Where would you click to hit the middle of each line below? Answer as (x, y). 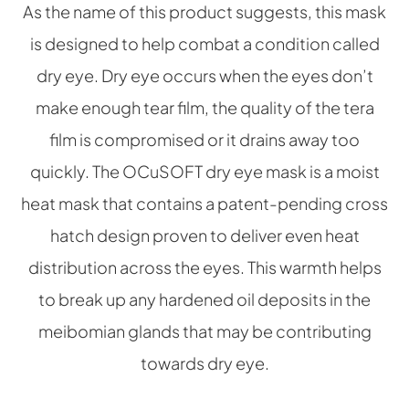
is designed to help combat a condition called (204, 44)
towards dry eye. (204, 363)
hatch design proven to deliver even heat (204, 236)
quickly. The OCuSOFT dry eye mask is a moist (204, 172)
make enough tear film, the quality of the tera (204, 108)
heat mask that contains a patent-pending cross (204, 204)
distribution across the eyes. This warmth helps (204, 267)
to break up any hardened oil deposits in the (204, 299)
